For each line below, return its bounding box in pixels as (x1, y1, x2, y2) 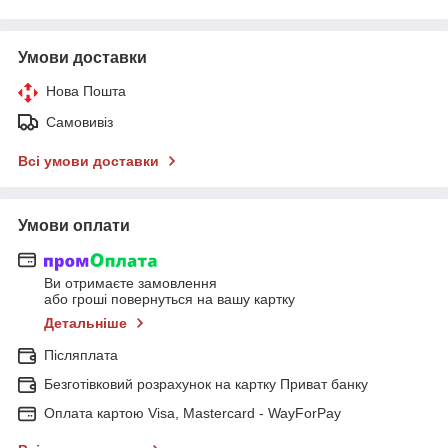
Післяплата (44, 347, 118, 364)
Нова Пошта (46, 82, 126, 99)
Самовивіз (46, 113, 113, 130)
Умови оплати (18, 216, 130, 234)
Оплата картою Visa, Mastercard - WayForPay (44, 405, 341, 422)
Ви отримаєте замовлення (44, 275, 217, 292)
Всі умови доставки (18, 152, 159, 169)
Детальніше (44, 315, 127, 332)
